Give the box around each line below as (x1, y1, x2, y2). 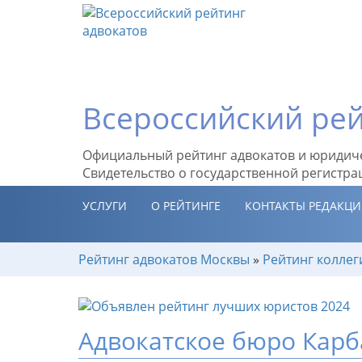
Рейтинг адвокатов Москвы (78, 250, 250, 268)
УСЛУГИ (82, 198, 127, 213)
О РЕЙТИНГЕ (151, 198, 221, 213)
